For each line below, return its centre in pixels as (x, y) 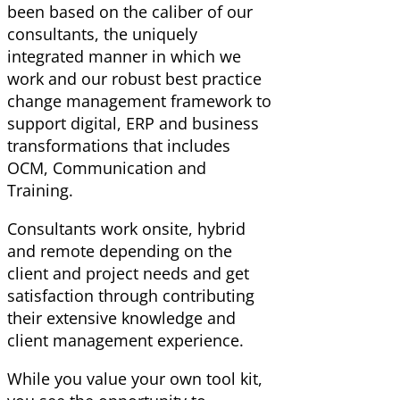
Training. (40, 191)
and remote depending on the (120, 251)
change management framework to (139, 101)
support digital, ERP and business (133, 124)
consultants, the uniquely (102, 34)
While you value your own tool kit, (135, 379)
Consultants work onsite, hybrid (126, 229)
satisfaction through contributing (131, 296)
